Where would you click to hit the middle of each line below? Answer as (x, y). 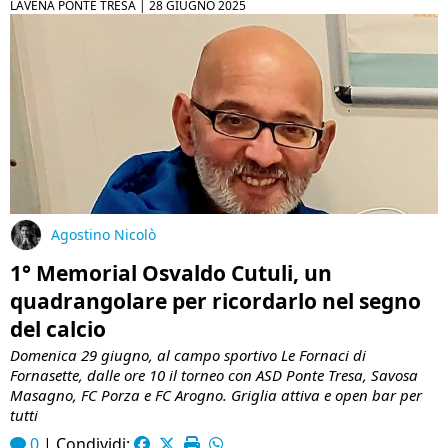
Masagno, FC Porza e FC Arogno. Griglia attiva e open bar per (216, 395)
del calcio (58, 329)
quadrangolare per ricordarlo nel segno (215, 301)
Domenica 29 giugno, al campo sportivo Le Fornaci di (188, 355)
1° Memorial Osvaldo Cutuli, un (171, 273)
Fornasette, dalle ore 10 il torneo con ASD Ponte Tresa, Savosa (214, 375)
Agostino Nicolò (103, 234)
